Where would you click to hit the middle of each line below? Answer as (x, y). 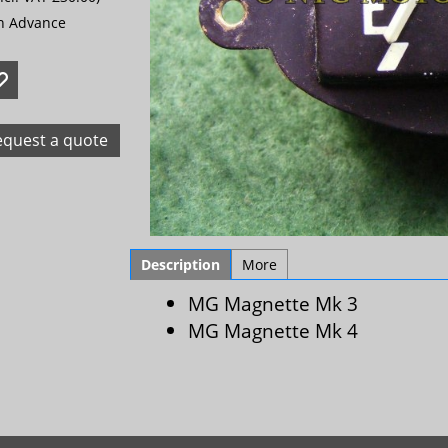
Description (180, 264)
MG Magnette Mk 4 (273, 330)
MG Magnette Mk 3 (273, 303)
